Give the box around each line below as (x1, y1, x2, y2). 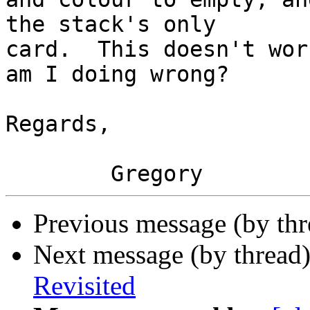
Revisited (33, 271, 136, 301)
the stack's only (6, 12, 242, 37)
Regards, (6, 111, 111, 137)
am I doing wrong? (6, 62, 229, 87)
